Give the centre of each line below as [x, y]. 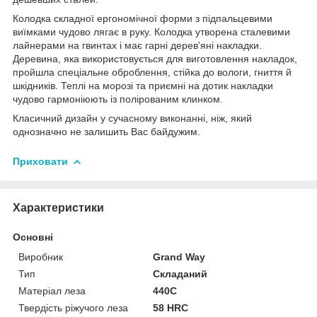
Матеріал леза [52, 290]
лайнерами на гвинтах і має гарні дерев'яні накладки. [137, 45]
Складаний [180, 273]
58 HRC [171, 307]
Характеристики [58, 207]
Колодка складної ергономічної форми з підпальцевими [143, 18]
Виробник [41, 257]
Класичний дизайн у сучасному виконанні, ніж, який [132, 118]
